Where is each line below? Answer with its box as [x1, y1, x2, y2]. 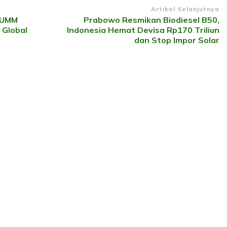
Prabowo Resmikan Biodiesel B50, [83, 14, 219, 25]
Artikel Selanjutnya [150, 5, 219, 13]
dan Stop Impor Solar [134, 34, 219, 45]
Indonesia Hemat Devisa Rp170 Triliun [66, 24, 219, 35]
